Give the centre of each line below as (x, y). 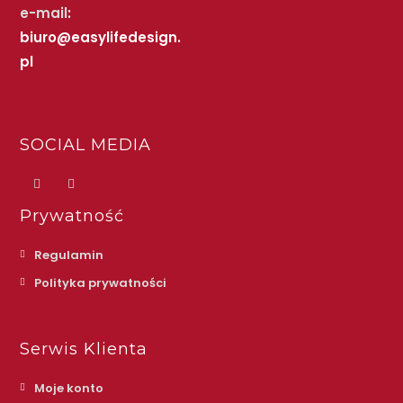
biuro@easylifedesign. (101, 37)
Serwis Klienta (84, 349)
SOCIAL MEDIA (86, 144)
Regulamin (69, 255)
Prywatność (72, 215)
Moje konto (69, 388)
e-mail (44, 13)
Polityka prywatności (101, 282)
